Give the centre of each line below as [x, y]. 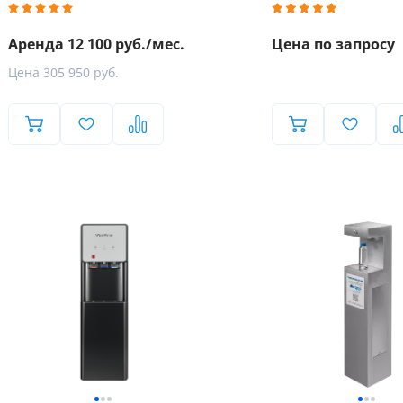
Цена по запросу [334, 45]
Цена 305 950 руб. [63, 73]
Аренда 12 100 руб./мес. [96, 45]
